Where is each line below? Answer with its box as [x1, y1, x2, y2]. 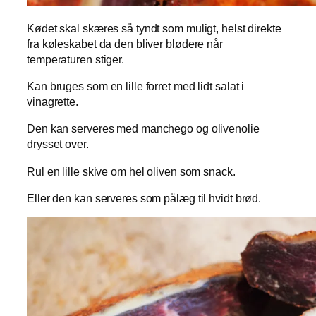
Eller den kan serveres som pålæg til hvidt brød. [27, 191, 262, 205]
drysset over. [27, 138, 89, 151]
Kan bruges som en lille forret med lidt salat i [27, 80, 245, 93]
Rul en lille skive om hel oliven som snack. [27, 164, 236, 178]
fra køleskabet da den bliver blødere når [27, 37, 223, 50]
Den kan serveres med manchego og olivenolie [27, 122, 260, 135]
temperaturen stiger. [27, 52, 124, 66]
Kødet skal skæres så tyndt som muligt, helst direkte [27, 21, 281, 35]
